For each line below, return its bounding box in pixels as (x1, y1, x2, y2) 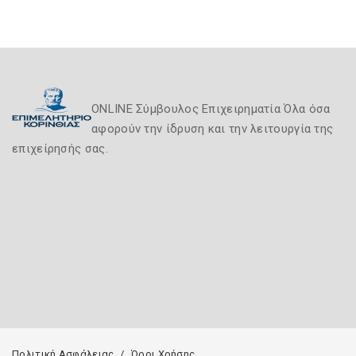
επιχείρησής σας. (12, 141, 108, 156)
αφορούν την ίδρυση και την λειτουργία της (91, 122, 334, 136)
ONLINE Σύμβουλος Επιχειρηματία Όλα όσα (91, 102, 331, 116)
